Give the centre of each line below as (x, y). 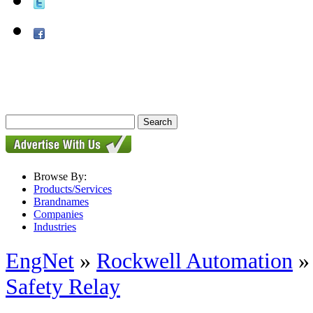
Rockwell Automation (195, 261)
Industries (55, 227)
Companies (58, 214)
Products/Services (73, 189)
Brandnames (61, 202)
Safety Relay (63, 287)
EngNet (40, 261)
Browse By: (60, 176)
